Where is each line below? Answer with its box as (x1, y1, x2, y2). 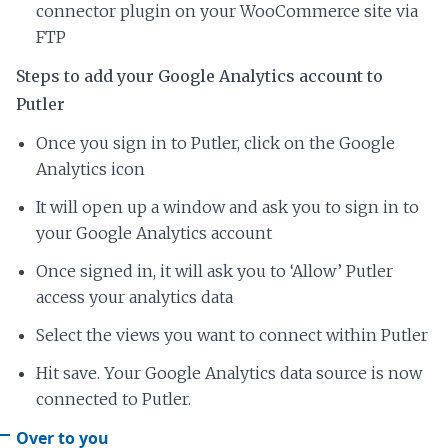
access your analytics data (36, 286, 233, 307)
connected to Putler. (36, 388, 191, 409)
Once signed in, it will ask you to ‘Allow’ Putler (36, 260, 393, 281)
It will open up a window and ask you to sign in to (36, 196, 419, 217)
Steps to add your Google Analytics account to (16, 65, 383, 86)
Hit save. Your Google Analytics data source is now (36, 362, 422, 383)
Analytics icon (36, 158, 145, 179)
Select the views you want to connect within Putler (36, 324, 428, 345)
